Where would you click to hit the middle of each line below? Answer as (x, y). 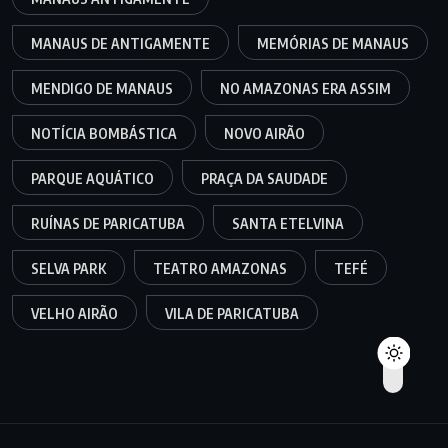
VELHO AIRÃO (74, 314)
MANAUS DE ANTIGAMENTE (120, 44)
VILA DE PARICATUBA (232, 314)
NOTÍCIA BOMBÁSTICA (104, 134)
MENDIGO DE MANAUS (102, 89)
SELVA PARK (68, 269)
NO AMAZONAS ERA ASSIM (305, 89)
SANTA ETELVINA (288, 224)
